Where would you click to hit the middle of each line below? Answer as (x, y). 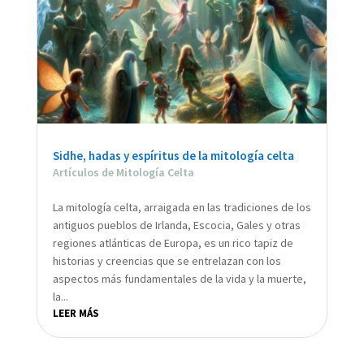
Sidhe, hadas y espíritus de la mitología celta (173, 155)
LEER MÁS (76, 313)
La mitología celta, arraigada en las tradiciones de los (182, 207)
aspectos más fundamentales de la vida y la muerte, (179, 278)
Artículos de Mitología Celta (123, 172)
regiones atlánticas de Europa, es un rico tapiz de (173, 243)
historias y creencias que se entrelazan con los (167, 260)
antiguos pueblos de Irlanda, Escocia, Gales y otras (176, 225)
